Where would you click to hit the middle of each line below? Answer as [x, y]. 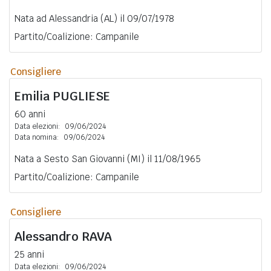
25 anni [29, 254]
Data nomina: [37, 137]
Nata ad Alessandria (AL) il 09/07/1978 [94, 18]
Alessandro [48, 236]
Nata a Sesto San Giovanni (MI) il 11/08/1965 [108, 158]
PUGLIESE [81, 96]
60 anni [30, 114]
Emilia [34, 96]
